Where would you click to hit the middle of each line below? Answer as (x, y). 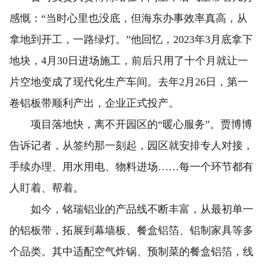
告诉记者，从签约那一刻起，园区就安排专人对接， (131, 145)
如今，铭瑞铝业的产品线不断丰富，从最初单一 (131, 209)
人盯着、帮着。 (47, 188)
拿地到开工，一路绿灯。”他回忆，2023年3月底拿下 (131, 39)
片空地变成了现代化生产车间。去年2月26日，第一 (129, 82)
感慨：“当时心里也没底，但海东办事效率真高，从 (128, 18)
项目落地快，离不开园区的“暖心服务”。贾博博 (131, 124)
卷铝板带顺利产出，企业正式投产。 (94, 103)
